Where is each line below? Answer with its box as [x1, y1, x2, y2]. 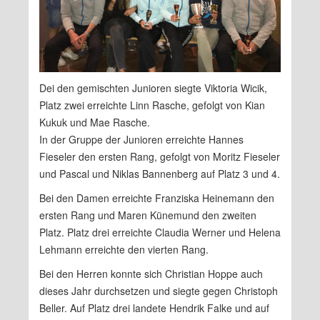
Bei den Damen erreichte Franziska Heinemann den [39, 191, 274, 205]
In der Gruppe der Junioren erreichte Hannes [39, 132, 244, 146]
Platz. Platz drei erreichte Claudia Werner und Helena [39, 225, 281, 239]
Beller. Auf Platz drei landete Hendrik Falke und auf [39, 301, 269, 315]
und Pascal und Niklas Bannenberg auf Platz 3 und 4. [39, 166, 280, 181]
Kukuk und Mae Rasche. [39, 115, 150, 129]
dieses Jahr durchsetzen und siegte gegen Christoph [39, 284, 278, 298]
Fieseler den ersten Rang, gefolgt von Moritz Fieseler [39, 149, 280, 164]
